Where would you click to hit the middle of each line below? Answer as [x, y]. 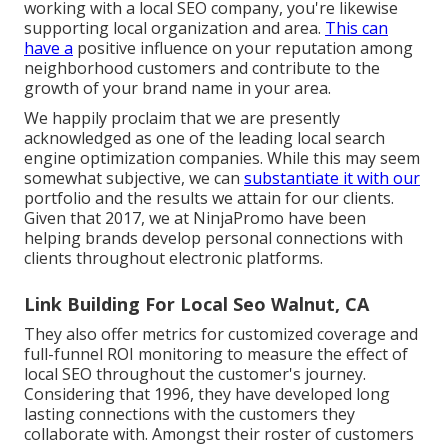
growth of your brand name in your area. [177, 88]
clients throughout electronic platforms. [173, 258]
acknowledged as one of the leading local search [204, 138]
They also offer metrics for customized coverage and [221, 334]
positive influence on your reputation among [243, 48]
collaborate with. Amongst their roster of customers [219, 434]
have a [48, 48]
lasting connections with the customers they [189, 414]
